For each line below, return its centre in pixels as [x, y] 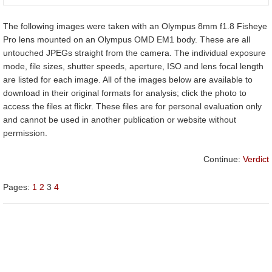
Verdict [256, 159]
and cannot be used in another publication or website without [120, 119]
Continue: [223, 159]
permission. [25, 133]
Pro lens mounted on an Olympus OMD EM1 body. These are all [127, 39]
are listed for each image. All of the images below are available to [128, 79]
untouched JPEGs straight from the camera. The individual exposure [134, 53]
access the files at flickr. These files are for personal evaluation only [132, 106]
